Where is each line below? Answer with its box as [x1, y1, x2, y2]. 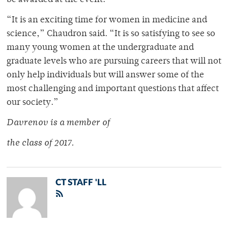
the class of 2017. [7, 139, 74, 149]
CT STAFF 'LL [55, 178, 106, 187]
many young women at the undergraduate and [7, 43, 194, 53]
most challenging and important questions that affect [7, 84, 219, 94]
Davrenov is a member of [7, 119, 110, 128]
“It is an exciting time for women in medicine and [7, 16, 207, 25]
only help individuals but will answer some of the [7, 71, 204, 80]
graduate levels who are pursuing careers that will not [7, 57, 221, 67]
